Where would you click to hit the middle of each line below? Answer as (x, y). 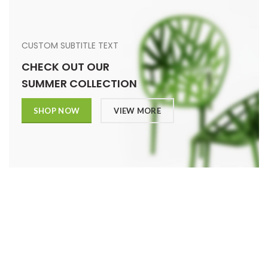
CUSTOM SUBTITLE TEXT (70, 45)
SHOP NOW (57, 111)
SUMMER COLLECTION (79, 83)
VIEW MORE (137, 111)
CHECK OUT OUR (65, 67)
